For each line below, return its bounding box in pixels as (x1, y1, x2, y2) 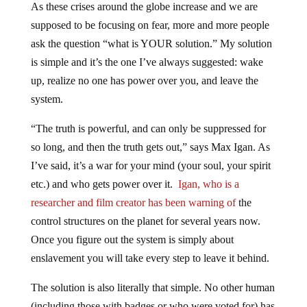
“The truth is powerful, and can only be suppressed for (30, 123, 266, 135)
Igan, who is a (177, 178, 239, 191)
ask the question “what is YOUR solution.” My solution (30, 38, 272, 50)
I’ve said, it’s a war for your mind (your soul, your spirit (30, 160, 271, 172)
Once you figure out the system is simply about (30, 234, 234, 246)
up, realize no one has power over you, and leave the (30, 75, 258, 87)
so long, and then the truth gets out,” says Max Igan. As (30, 141, 270, 153)
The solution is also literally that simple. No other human (30, 282, 275, 294)
